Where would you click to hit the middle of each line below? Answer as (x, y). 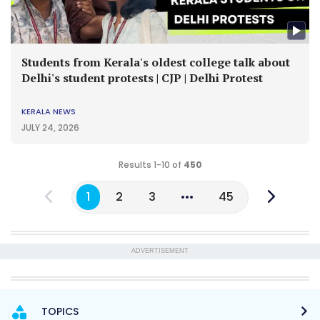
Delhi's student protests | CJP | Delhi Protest (142, 78)
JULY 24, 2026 (50, 128)
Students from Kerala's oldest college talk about (156, 62)
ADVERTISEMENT (160, 251)
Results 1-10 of (151, 165)
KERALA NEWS (49, 112)
